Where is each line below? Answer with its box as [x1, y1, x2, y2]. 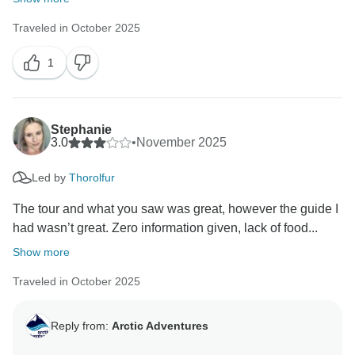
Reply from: [51, 319, 112, 332]
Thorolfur [69, 170, 115, 184]
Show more [13, 246, 70, 259]
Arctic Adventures [112, 319, 208, 332]
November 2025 [136, 136, 227, 150]
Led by [32, 170, 69, 184]
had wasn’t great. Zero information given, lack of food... [13, 221, 318, 235]
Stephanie [51, 123, 112, 137]
